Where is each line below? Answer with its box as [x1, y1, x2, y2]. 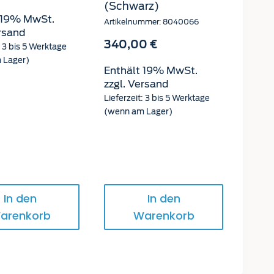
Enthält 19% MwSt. [104, 65, 198, 77]
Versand [128, 78, 169, 91]
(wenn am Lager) [104, 107, 173, 117]
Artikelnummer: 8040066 [104, 17, 199, 27]
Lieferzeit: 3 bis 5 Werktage [104, 94, 210, 103]
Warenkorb [133, 207, 194, 223]
